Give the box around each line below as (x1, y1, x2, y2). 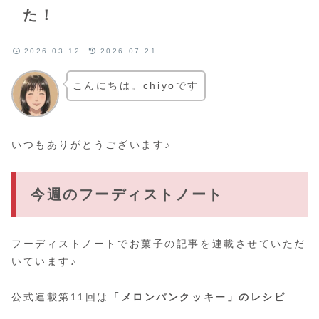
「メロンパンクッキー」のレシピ (109, 291, 286, 303)
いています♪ (11, 255, 78, 267)
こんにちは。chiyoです (72, 79, 199, 91)
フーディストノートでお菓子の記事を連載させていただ (11, 237, 306, 249)
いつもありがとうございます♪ (11, 138, 172, 150)
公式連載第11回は (11, 291, 110, 303)
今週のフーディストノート (31, 186, 224, 202)
